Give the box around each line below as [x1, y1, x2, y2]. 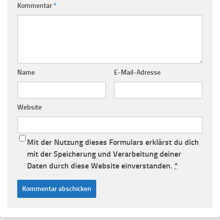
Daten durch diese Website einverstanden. [27, 161, 174, 170]
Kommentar [17, 1, 54, 10]
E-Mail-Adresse [113, 68, 161, 77]
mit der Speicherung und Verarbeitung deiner [27, 149, 181, 159]
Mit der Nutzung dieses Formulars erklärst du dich [27, 137, 199, 147]
